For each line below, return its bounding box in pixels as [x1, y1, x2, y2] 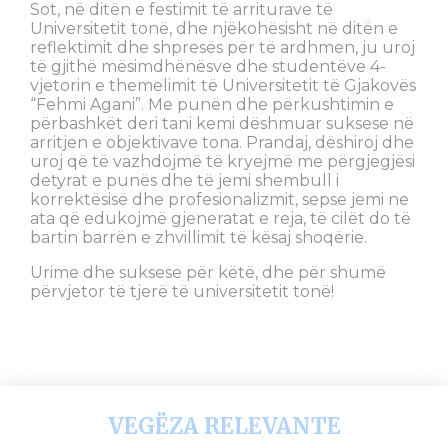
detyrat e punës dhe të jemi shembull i [30, 171, 339, 191]
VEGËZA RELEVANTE [107, 412, 341, 441]
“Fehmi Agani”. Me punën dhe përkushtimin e [30, 95, 394, 115]
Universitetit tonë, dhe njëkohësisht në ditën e [30, 19, 398, 39]
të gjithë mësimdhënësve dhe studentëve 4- [30, 57, 386, 77]
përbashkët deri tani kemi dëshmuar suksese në [30, 114, 414, 134]
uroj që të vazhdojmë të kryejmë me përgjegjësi [30, 152, 415, 172]
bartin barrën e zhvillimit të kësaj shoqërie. [30, 228, 367, 248]
